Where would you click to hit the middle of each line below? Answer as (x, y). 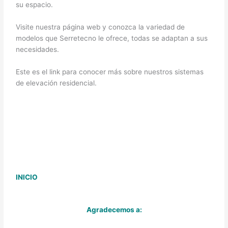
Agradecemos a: (114, 209)
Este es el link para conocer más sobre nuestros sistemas (110, 72)
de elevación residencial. (56, 83)
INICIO (27, 177)
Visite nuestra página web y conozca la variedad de (101, 27)
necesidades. (38, 50)
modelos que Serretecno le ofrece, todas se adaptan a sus (112, 38)
